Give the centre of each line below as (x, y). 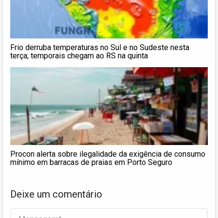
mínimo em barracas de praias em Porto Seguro (91, 162)
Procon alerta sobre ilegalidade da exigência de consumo (108, 154)
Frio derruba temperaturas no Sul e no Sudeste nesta (100, 47)
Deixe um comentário (56, 194)
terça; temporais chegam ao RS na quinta (79, 55)
